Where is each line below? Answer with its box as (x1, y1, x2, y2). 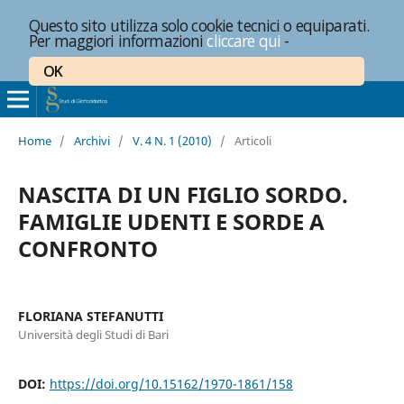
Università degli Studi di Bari (17, 326, 169, 343)
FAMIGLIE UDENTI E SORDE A (17, 206, 325, 236)
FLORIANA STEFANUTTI (17, 307, 163, 325)
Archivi (73, 132, 110, 149)
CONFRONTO (17, 233, 158, 263)
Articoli (234, 132, 271, 149)
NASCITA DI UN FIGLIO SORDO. (17, 179, 348, 209)
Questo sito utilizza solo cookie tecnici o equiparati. (29, 14, 370, 36)
